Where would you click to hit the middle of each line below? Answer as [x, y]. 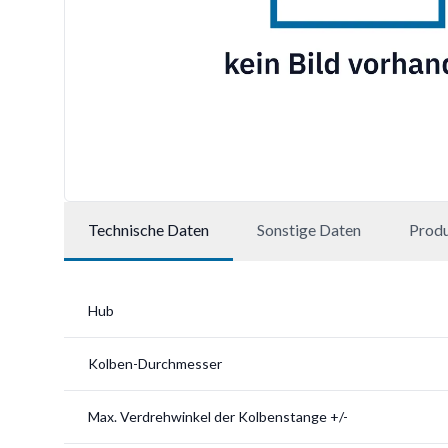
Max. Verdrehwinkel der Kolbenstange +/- [218, 416]
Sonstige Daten [309, 229]
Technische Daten [148, 229]
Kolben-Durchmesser [155, 363]
